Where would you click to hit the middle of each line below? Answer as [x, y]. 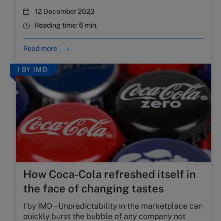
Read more [40, 48]
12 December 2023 [65, 11]
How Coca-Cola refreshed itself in [110, 174]
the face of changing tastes [93, 188]
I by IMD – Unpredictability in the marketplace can [113, 206]
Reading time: [57, 25]
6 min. [88, 25]
